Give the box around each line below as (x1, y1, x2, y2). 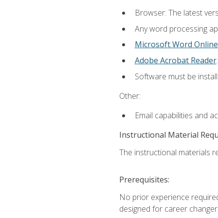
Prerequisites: (119, 174, 169, 185)
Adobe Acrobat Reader (134, 54, 217, 66)
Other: (119, 90, 141, 101)
